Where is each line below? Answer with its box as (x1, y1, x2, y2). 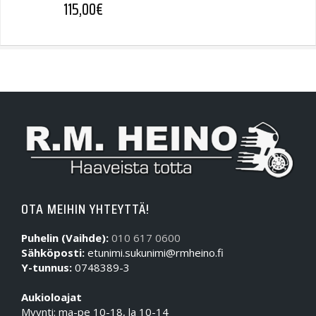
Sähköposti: (21, 245, 85, 260)
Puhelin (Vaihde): (21, 231, 109, 245)
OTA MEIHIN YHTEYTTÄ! (21, 197, 150, 221)
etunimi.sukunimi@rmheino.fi (85, 245, 224, 260)
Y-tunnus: (21, 260, 72, 275)
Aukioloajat (21, 290, 82, 305)
